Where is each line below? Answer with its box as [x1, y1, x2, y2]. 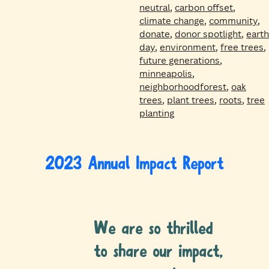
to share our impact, [94, 243, 223, 262]
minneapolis [139, 67, 192, 80]
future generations [139, 54, 220, 67]
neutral [139, 1, 170, 14]
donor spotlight [175, 28, 241, 40]
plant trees [167, 94, 214, 106]
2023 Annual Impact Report [45, 155, 224, 175]
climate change [139, 14, 204, 27]
